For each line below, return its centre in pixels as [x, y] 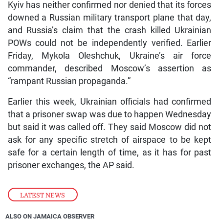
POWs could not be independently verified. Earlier [109, 43]
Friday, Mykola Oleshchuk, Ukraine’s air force [109, 55]
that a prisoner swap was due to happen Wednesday [109, 114]
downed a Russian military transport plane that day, [109, 17]
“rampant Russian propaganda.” [69, 81]
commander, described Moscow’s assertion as [109, 68]
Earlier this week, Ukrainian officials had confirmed [109, 101]
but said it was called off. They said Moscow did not [109, 127]
